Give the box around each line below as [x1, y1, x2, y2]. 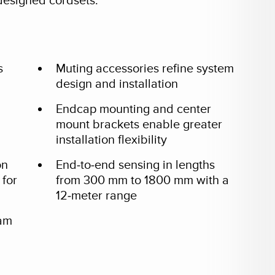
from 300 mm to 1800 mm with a [55, 173, 229, 188]
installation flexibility [55, 133, 167, 147]
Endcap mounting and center [55, 102, 211, 117]
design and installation [55, 77, 178, 91]
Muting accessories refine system [55, 61, 234, 76]
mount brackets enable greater [55, 117, 222, 132]
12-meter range [55, 188, 137, 203]
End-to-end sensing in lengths [55, 158, 215, 172]
